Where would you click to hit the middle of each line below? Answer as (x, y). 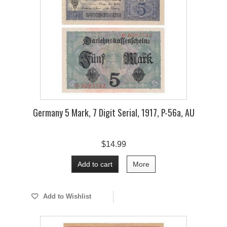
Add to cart (95, 164)
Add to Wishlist (66, 196)
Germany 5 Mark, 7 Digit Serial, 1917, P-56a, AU (113, 112)
